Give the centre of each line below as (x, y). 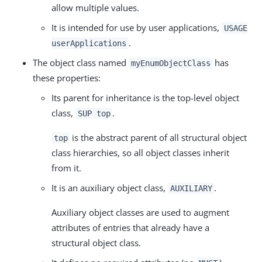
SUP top (94, 113)
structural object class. (96, 242)
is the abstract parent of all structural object (158, 137)
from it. (66, 168)
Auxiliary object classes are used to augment (140, 212)
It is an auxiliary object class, (110, 187)
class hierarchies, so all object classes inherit (140, 152)
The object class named (81, 62)
